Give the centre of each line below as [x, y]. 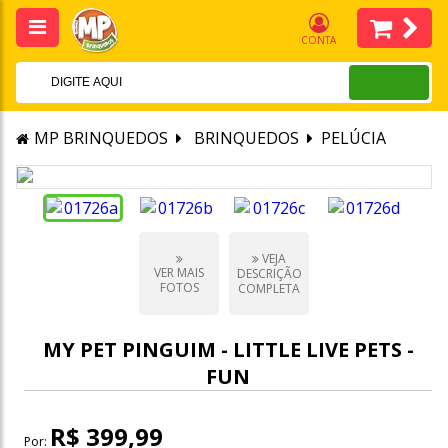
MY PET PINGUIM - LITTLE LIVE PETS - [228, 350]
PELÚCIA [353, 138]
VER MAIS [179, 272]
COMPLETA [269, 289]
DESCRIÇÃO [269, 274]
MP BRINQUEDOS [101, 138]
